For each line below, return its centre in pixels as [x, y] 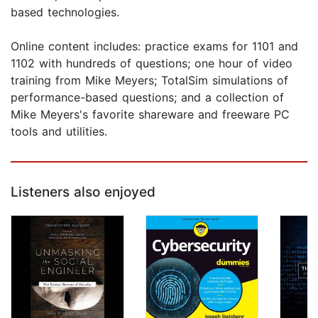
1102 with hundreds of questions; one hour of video [152, 64]
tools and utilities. [59, 132]
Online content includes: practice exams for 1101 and [154, 46]
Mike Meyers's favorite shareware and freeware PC [150, 115]
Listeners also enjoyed [83, 192]
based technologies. [65, 12]
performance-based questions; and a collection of [147, 98]
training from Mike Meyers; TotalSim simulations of [149, 81]
